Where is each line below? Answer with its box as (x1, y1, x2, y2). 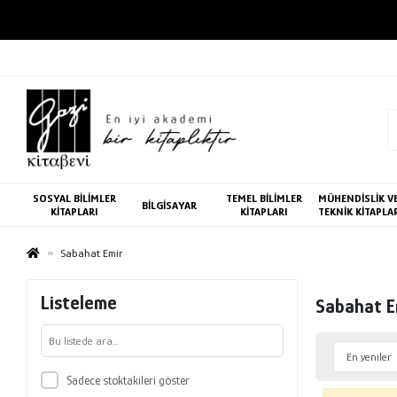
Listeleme (41, 291, 118, 314)
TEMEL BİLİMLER (225, 191, 302, 205)
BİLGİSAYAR (141, 198, 197, 212)
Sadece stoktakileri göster (66, 372, 190, 387)
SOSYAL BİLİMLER (32, 191, 116, 205)
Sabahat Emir (60, 246, 123, 260)
